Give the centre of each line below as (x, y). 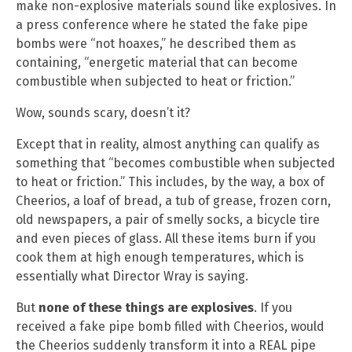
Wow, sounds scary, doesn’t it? (103, 113)
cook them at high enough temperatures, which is (160, 258)
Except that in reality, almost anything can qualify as (168, 145)
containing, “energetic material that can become (157, 63)
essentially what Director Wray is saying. (132, 277)
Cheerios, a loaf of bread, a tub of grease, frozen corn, (173, 201)
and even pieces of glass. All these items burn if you (166, 239)
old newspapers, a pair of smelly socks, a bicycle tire (168, 220)
